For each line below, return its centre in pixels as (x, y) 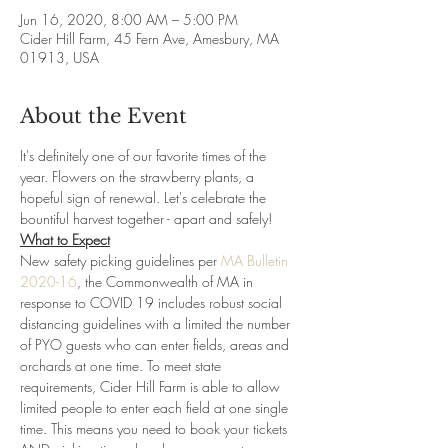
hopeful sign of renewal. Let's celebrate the (145, 197)
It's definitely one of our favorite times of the (145, 155)
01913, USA (59, 57)
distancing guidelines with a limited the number (157, 323)
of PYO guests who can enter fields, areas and (156, 344)
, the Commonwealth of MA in (167, 281)
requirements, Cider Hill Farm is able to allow (152, 386)
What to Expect (65, 239)
